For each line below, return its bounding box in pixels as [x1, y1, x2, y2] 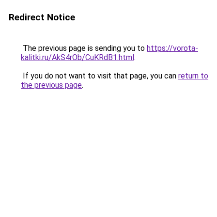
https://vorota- [147, 44, 198, 53]
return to [178, 71, 208, 80]
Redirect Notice [9, 12, 75, 23]
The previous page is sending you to [21, 44, 147, 53]
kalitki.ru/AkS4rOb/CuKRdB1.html [21, 53, 134, 62]
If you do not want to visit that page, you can [21, 71, 178, 80]
